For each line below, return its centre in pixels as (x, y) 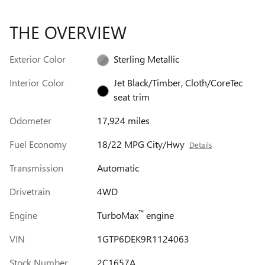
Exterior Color (38, 59)
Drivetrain (30, 191)
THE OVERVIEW (68, 32)
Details (201, 144)
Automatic (118, 167)
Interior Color (37, 82)
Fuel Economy (38, 144)
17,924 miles (123, 120)
